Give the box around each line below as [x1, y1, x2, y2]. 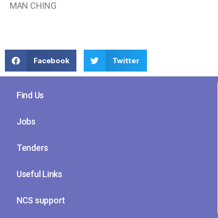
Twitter [112, 55, 140, 65]
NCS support [17, 195, 66, 205]
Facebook [33, 55, 70, 65]
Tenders [17, 142, 49, 153]
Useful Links [17, 168, 62, 179]
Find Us [17, 90, 44, 100]
